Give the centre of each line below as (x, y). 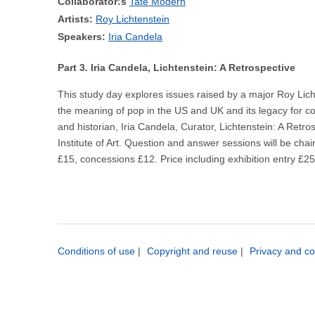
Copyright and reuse (192, 251)
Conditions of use (96, 251)
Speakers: (82, 37)
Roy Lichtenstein (133, 19)
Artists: (75, 19)
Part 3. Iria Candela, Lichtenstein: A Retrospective (176, 67)
